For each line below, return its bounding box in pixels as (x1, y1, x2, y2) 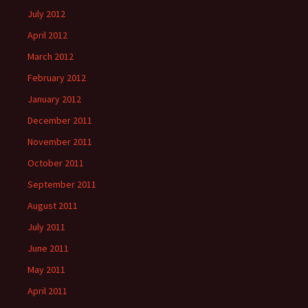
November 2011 (27, 135, 92, 148)
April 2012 (27, 29, 67, 41)
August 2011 (27, 199, 78, 212)
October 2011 (27, 157, 84, 169)
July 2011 (27, 221, 65, 233)
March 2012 (27, 50, 74, 63)
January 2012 (27, 93, 81, 105)
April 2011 (27, 285, 67, 297)
